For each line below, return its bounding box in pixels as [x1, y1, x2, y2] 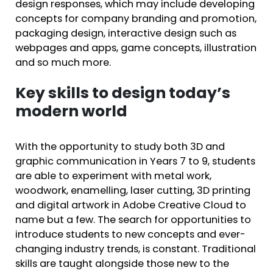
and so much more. [15, 58, 111, 69]
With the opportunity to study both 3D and [15, 143, 225, 153]
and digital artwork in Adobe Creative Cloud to [15, 201, 246, 211]
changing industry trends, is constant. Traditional [15, 245, 256, 255]
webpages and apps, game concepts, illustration [15, 44, 257, 54]
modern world [15, 105, 127, 121]
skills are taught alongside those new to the [15, 260, 229, 270]
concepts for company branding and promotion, [15, 15, 257, 25]
